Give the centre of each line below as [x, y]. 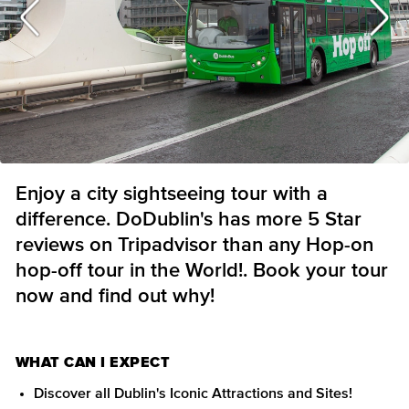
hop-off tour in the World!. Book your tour [202, 271]
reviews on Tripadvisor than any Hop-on [194, 246]
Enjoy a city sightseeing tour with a [172, 194]
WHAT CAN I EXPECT [93, 362]
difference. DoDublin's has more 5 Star [189, 220]
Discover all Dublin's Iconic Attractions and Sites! [193, 393]
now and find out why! [115, 297]
